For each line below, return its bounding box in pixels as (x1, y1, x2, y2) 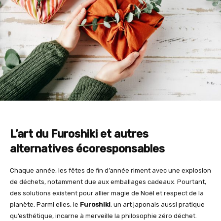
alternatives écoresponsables (10, 142, 165, 155)
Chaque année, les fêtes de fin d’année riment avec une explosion (10, 166, 211, 174)
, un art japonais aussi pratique (110, 200, 205, 208)
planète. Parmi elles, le (10, 200, 80, 208)
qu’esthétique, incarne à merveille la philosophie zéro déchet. (10, 212, 197, 220)
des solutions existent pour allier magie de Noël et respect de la (10, 189, 204, 197)
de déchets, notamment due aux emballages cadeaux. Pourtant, (10, 178, 206, 185)
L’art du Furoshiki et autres (10, 127, 148, 141)
